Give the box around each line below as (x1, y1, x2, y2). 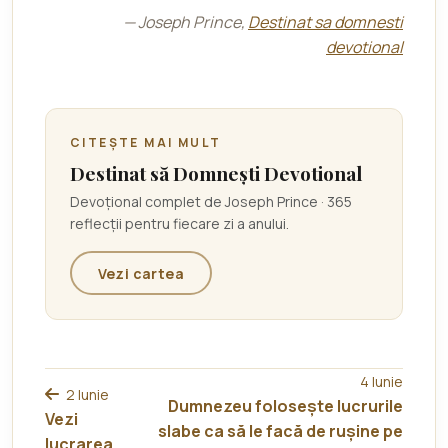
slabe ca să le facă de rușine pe (158, 420, 403, 442)
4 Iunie (360, 372, 403, 391)
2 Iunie (66, 384, 109, 404)
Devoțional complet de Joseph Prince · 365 (70, 192, 352, 211)
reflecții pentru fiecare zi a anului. (70, 214, 289, 233)
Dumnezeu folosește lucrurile (168, 395, 403, 417)
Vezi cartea (97, 263, 185, 283)
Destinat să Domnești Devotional (70, 160, 362, 186)
